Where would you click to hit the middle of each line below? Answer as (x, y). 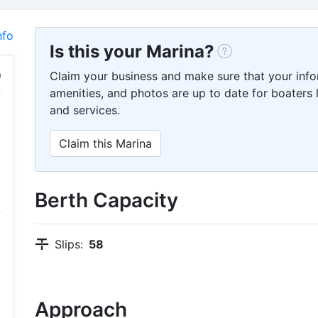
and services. (85, 110)
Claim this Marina (105, 143)
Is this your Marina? (132, 51)
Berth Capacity (106, 200)
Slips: (69, 244)
